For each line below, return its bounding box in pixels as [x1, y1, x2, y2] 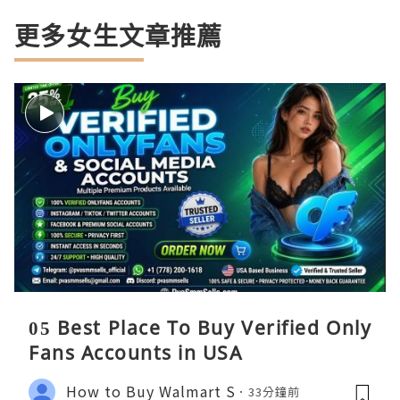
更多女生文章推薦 [14, 18, 223, 53]
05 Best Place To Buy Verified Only [29, 314, 371, 340]
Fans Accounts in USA [29, 339, 242, 365]
